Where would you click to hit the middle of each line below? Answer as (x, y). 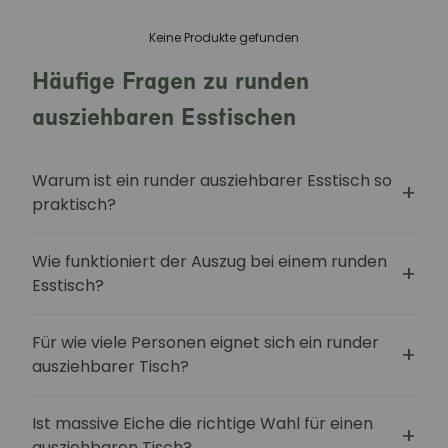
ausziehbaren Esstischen (164, 116)
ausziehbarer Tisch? (110, 366)
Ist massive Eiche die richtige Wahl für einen (202, 423)
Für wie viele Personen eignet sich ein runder (205, 342)
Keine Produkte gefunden (224, 37)
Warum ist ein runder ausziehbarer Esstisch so (212, 180)
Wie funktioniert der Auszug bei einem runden (209, 261)
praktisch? (74, 204)
